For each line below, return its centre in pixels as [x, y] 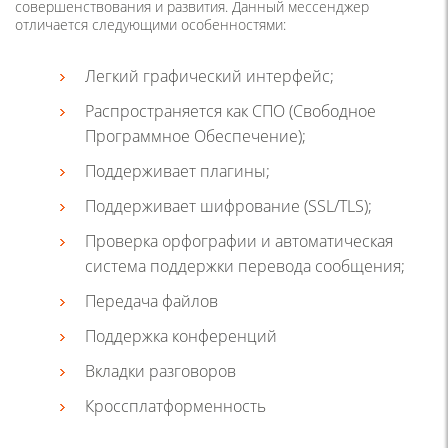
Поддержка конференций [181, 335]
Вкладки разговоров [160, 370]
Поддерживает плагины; [177, 170]
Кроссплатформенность [175, 405]
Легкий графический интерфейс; [209, 75]
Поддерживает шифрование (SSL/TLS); [228, 205]
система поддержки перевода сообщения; [245, 265]
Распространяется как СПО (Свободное [230, 110]
